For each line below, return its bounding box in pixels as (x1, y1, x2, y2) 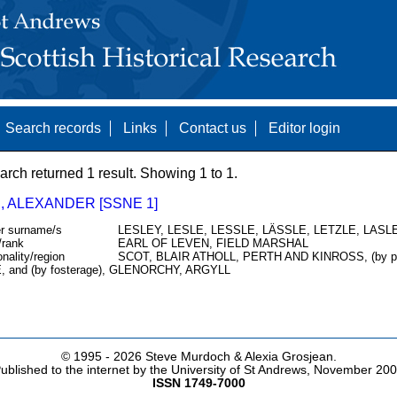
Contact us (178, 121, 246, 136)
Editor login (268, 121, 340, 136)
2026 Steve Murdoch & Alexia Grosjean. (113, 350, 337, 364)
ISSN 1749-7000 (152, 377, 245, 391)
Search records (4, 121, 101, 136)
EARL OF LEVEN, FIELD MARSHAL (117, 237, 308, 251)
